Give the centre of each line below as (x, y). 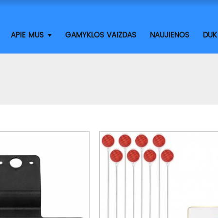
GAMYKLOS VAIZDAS (101, 35)
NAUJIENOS (170, 35)
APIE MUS (27, 35)
